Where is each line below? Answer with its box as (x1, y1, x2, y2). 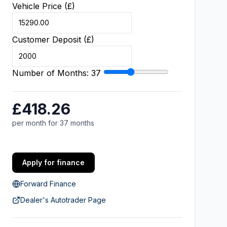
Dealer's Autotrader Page (20, 196, 106, 204)
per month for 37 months (12, 119, 94, 127)
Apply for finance (22, 158, 85, 167)
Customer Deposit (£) (12, 34, 94, 45)
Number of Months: (12, 68, 91, 78)
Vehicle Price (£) (12, 1, 75, 11)
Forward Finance (20, 179, 76, 188)
